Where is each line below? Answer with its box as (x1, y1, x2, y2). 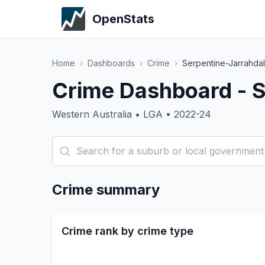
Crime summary (52, 181, 160, 198)
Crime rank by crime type (62, 225, 193, 237)
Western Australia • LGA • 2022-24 (52, 108, 211, 120)
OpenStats (92, 12, 154, 26)
